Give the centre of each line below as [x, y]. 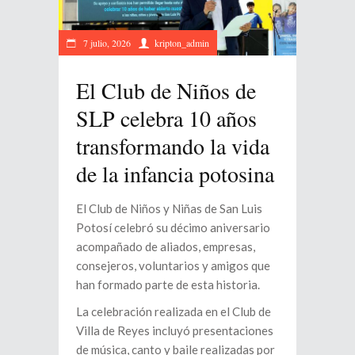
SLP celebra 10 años [166, 118]
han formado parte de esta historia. [168, 284]
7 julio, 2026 [106, 42]
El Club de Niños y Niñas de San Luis [169, 208]
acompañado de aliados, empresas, [166, 246]
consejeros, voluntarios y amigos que [173, 265]
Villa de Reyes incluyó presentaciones [175, 330]
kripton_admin [182, 42]
